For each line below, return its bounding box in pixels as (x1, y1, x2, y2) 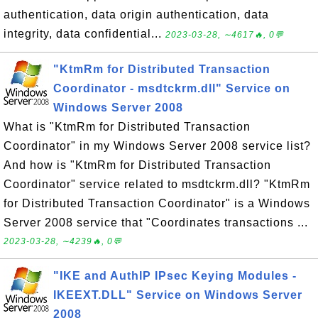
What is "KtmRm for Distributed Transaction (4, 121, 251, 133)
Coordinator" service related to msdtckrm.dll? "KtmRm (4, 178, 310, 190)
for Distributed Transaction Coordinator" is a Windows (4, 197, 310, 209)
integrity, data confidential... (4, 28, 165, 40)
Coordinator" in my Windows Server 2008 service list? (4, 140, 311, 152)
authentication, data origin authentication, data (4, 9, 269, 21)
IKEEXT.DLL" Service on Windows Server (53, 289, 302, 301)
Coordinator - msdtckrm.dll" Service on (53, 82, 290, 94)
